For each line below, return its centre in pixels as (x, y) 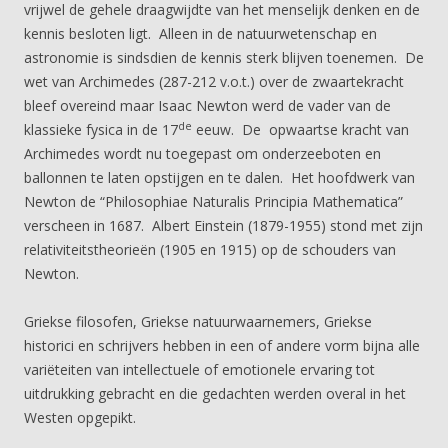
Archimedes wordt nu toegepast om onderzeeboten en (202, 153)
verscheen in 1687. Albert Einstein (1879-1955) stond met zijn (223, 225)
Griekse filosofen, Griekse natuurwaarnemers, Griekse (198, 321)
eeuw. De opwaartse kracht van (300, 129)
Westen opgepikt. (80, 417)
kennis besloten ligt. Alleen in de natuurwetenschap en (200, 33)
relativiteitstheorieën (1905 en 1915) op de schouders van (210, 249)
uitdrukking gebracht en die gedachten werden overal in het (215, 393)
